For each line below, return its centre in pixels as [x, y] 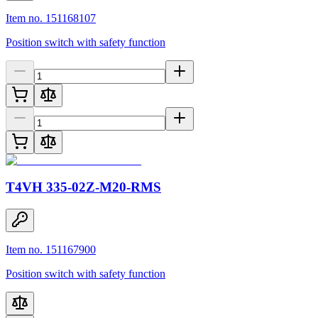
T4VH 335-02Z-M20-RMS [83, 187]
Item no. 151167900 [51, 250]
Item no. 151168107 [51, 18]
